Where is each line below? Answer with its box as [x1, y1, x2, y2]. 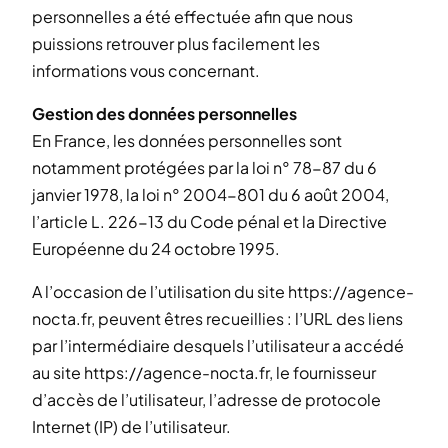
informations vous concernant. [32, 59, 260, 81]
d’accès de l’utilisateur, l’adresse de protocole [32, 388, 381, 410]
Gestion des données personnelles [32, 102, 297, 124]
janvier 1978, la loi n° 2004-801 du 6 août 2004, [32, 183, 389, 205]
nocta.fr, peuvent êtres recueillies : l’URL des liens [32, 307, 403, 329]
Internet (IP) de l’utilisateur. [32, 415, 231, 437]
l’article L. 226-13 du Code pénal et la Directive [32, 210, 387, 232]
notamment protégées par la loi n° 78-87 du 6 [32, 156, 377, 178]
